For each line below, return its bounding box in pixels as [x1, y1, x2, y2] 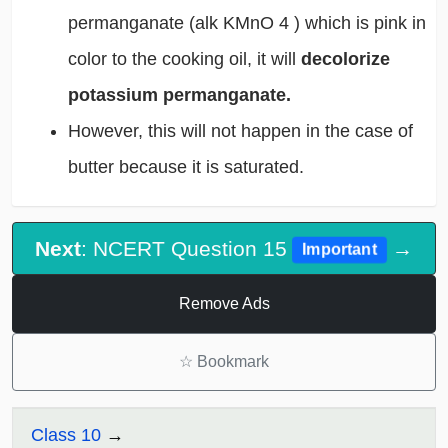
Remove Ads [178, 295, 270, 313]
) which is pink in [293, 12, 426, 33]
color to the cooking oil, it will [67, 48, 301, 69]
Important [302, 240, 377, 259]
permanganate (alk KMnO [67, 12, 279, 33]
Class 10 [31, 425, 101, 446]
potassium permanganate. [67, 84, 296, 105]
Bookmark [193, 353, 269, 371]
